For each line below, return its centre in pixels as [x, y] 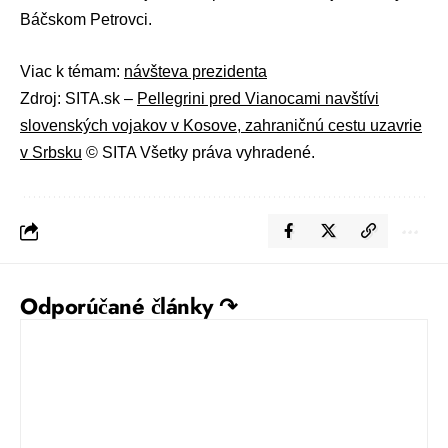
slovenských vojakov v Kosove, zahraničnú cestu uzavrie [221, 126]
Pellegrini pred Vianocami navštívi [258, 99]
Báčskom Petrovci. [86, 19]
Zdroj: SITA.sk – [78, 99]
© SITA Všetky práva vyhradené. [198, 153]
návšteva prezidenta [195, 72]
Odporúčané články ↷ [128, 306]
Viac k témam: [72, 72]
